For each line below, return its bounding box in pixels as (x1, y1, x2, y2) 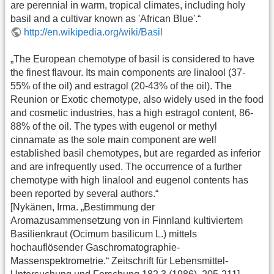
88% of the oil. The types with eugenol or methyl (10, 121, 217, 132)
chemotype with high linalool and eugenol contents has (10, 175, 248, 186)
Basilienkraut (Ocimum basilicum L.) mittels (10, 229, 197, 240)
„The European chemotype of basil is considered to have (10, 54, 254, 65)
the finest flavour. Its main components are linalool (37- (10, 67, 245, 78)
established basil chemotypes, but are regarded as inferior (10, 148, 261, 159)
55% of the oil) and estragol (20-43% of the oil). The (10, 81, 232, 92)
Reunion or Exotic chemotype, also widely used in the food (10, 94, 264, 105)
